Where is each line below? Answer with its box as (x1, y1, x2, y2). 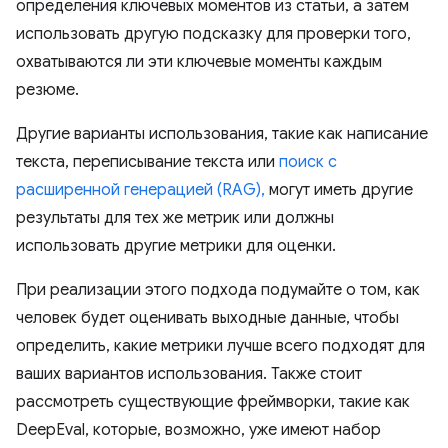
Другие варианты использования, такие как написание (16, 124, 428, 145)
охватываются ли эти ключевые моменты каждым (16, 52, 382, 73)
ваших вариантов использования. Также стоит (16, 364, 362, 385)
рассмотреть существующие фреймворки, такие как (16, 392, 410, 413)
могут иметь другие (265, 180, 413, 201)
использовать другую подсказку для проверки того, (16, 24, 411, 45)
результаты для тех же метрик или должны (16, 208, 334, 229)
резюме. (16, 80, 79, 101)
